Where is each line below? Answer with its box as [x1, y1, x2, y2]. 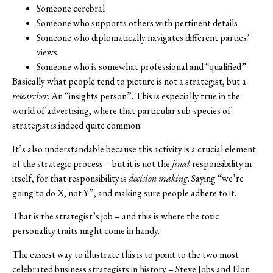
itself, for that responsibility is [12, 171, 129, 185]
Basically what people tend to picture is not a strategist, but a [12, 75, 246, 88]
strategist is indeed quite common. [12, 119, 142, 132]
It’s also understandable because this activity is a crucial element [12, 142, 256, 155]
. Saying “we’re [188, 171, 244, 185]
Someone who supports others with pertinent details [37, 16, 238, 30]
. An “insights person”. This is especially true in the [48, 90, 240, 103]
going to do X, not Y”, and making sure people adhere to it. [12, 186, 236, 199]
